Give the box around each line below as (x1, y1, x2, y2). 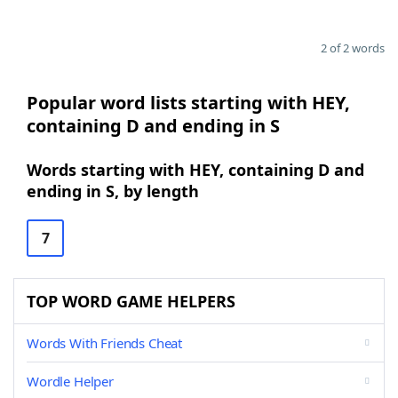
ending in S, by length (27, 180, 199, 202)
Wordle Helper (27, 372, 114, 390)
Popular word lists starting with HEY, (27, 91, 350, 115)
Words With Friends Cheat (27, 334, 183, 352)
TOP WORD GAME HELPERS (27, 291, 235, 312)
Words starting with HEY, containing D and (27, 159, 364, 180)
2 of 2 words (321, 40, 385, 56)
